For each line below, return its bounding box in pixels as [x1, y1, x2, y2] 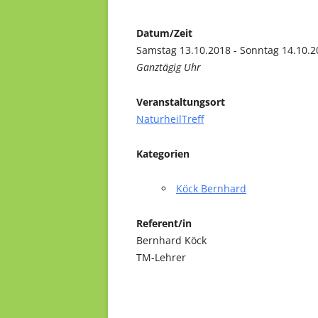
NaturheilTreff [136, 111, 204, 126]
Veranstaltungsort [136, 94, 225, 109]
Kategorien [136, 146, 190, 160]
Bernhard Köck [136, 233, 207, 247]
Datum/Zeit [136, 26, 192, 40]
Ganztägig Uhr [136, 60, 201, 74]
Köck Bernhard [176, 181, 246, 195]
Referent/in [136, 216, 192, 230]
